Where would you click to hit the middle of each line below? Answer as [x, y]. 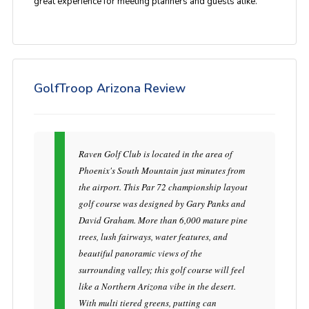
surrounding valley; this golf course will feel [161, 270]
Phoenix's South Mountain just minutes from [161, 170]
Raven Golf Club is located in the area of [155, 154]
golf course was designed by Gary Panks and [162, 203]
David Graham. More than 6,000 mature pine [163, 220]
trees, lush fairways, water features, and [153, 237]
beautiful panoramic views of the [140, 253]
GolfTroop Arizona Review [109, 88]
